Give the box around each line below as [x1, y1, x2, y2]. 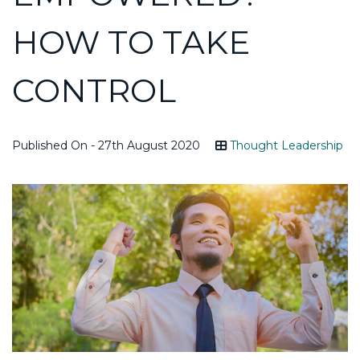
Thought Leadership [230, 137, 343, 153]
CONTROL [12, 70, 176, 110]
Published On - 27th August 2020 [12, 137, 200, 153]
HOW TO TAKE [12, 22, 250, 62]
